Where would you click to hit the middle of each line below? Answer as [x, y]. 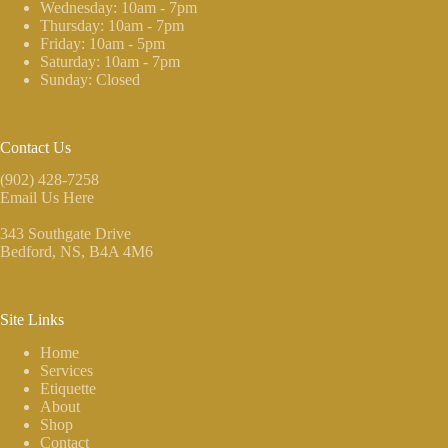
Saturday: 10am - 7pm [110, 61]
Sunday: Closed [90, 79]
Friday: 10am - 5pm [102, 43]
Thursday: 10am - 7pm [112, 25]
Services [66, 371]
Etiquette [68, 389]
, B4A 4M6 [117, 252]
